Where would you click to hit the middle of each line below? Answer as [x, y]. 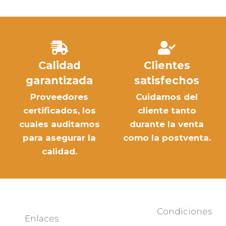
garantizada [59, 81]
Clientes [167, 66]
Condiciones [184, 211]
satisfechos [167, 81]
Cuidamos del [167, 97]
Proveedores [59, 97]
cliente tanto [167, 111]
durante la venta [167, 124]
